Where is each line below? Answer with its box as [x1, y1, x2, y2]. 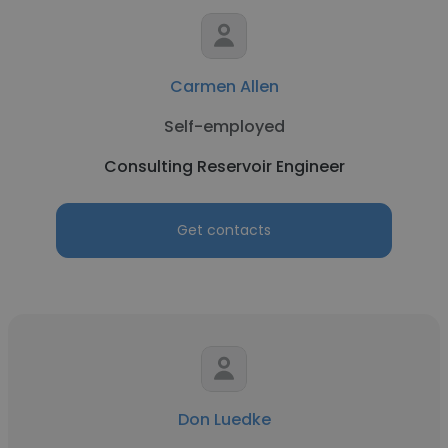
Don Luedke [177, 408, 271, 431]
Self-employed [163, 115, 285, 138]
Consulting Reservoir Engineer [103, 155, 345, 178]
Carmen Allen [169, 75, 279, 98]
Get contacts [177, 220, 271, 240]
